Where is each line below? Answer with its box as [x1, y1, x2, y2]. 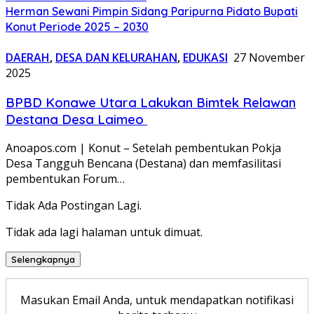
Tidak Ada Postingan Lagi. [6, 198, 142, 214]
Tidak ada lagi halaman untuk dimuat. [6, 224, 203, 240]
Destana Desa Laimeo [6, 110, 147, 128]
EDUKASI [183, 49, 228, 65]
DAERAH [6, 49, 50, 65]
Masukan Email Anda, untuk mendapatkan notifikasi [20, 292, 294, 308]
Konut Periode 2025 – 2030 [6, 19, 149, 34]
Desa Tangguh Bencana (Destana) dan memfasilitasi [6, 156, 281, 172]
